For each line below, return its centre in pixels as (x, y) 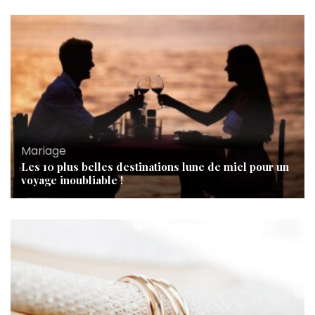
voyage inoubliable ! (72, 180)
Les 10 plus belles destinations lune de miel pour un (155, 166)
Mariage (44, 150)
